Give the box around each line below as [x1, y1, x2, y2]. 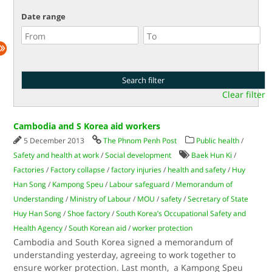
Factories [13, 165, 45, 175]
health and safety [168, 165, 226, 175]
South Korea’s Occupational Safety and [116, 208, 246, 219]
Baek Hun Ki [191, 150, 233, 160]
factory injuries [111, 165, 162, 175]
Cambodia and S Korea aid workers [13, 120, 161, 132]
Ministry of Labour [70, 194, 132, 204]
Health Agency [13, 223, 63, 233]
